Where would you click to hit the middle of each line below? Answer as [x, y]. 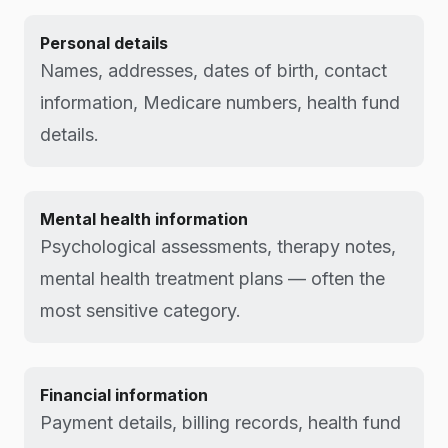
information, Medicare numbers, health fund [220, 102]
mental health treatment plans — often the [212, 278]
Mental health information [144, 219]
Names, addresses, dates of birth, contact [213, 70]
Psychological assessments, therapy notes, [218, 246]
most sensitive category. [140, 310]
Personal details [104, 43]
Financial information [124, 395]
